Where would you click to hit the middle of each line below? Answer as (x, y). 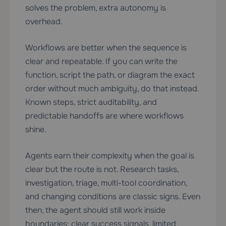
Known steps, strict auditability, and (91, 102)
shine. (36, 130)
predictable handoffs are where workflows (104, 116)
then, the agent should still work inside (95, 210)
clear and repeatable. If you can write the (101, 62)
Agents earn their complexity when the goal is (110, 156)
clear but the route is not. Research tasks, (102, 169)
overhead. (44, 22)
